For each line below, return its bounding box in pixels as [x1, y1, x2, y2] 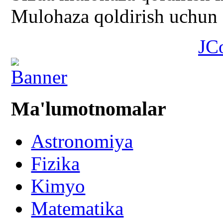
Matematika [31, 198, 124, 219]
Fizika [31, 153, 80, 174]
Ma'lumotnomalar [11, 98, 167, 120]
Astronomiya [31, 130, 133, 152]
